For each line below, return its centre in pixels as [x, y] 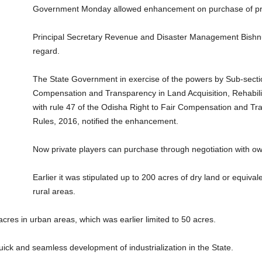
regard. [46, 51]
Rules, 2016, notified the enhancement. [105, 121]
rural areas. [54, 191]
